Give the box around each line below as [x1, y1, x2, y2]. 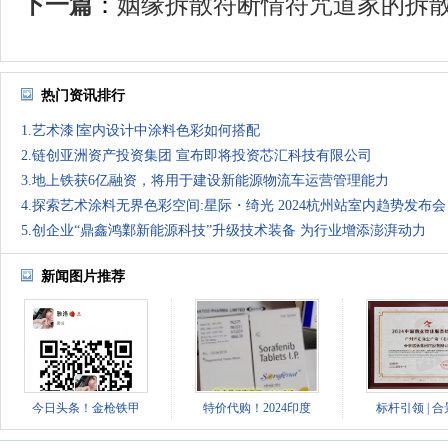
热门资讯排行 [41, 88, 125, 103]
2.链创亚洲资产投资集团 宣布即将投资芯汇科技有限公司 [21, 148, 372, 163]
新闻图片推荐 [41, 269, 125, 284]
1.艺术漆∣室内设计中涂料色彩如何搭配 [21, 123, 260, 138]
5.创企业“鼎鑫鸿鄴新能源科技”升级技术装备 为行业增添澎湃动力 [21, 223, 426, 238]
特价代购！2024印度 [203, 401, 311, 415]
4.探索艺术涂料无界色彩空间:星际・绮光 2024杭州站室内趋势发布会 [21, 198, 446, 213]
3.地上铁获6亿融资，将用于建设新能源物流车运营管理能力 [21, 173, 389, 188]
